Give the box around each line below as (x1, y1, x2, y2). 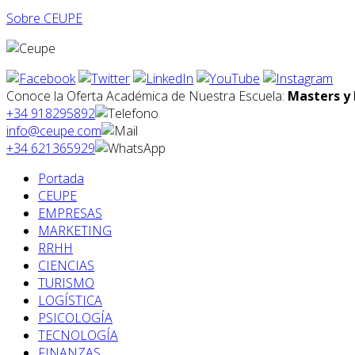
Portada (38, 170, 84, 188)
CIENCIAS (38, 257, 94, 275)
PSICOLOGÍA (38, 309, 113, 327)
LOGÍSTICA (38, 292, 102, 310)
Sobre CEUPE (6, 10, 82, 28)
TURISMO (38, 274, 94, 292)
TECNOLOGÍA (38, 326, 118, 345)
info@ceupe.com (6, 122, 101, 140)
